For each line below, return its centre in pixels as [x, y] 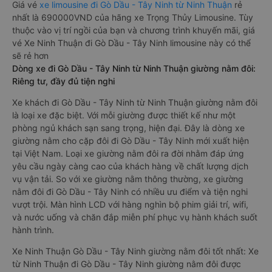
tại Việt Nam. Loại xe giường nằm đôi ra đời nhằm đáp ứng [128, 153]
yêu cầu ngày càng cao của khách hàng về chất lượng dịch [130, 166]
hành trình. [33, 230]
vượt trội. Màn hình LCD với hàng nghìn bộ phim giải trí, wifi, [130, 204]
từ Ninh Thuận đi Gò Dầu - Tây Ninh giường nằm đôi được [127, 264]
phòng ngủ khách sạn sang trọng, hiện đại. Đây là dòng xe [128, 128]
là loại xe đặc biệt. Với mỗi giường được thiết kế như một [124, 115]
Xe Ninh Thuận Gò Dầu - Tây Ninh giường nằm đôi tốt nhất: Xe [135, 251]
